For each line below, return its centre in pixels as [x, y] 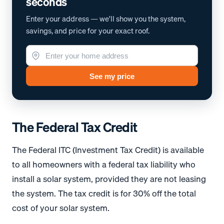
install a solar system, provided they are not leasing [109, 178]
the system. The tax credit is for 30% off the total [104, 193]
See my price [112, 76]
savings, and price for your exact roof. [88, 30]
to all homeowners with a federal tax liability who [104, 164]
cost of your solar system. [61, 207]
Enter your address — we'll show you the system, [106, 18]
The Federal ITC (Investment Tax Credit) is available [108, 149]
